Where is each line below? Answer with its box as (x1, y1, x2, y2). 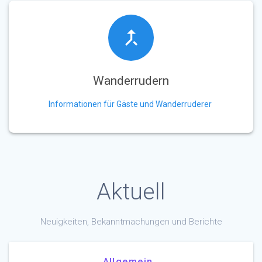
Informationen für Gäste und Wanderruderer (49, 99, 212, 109)
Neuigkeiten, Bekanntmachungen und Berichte (40, 216, 222, 227)
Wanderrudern (93, 73, 169, 88)
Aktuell (96, 178, 166, 205)
